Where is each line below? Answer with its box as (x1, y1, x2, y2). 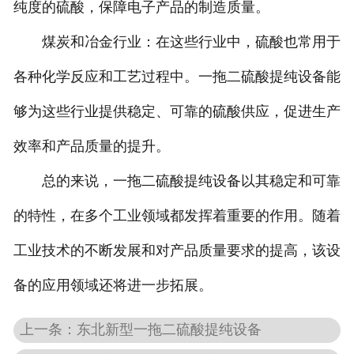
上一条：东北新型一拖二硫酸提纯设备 (20, 321, 262, 337)
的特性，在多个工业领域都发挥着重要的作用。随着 (13, 208, 341, 224)
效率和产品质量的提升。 (13, 138, 170, 155)
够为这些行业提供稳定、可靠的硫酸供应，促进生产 (13, 104, 341, 120)
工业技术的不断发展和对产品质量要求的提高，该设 (13, 243, 341, 259)
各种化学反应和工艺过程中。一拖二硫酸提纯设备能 (13, 69, 341, 85)
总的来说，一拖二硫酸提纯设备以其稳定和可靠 (13, 173, 341, 190)
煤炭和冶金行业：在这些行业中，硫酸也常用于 (13, 34, 341, 51)
